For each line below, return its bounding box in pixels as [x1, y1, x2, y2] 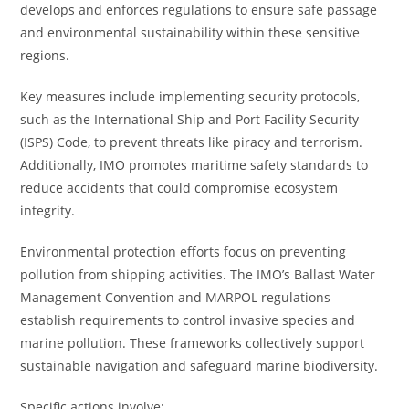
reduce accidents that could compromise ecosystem [20, 179, 339, 196]
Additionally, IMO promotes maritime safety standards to [20, 156, 369, 173]
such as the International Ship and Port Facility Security [20, 110, 360, 128]
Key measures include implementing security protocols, [20, 88, 361, 105]
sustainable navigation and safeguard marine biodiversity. [20, 357, 379, 374]
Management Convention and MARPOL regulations [20, 288, 331, 306]
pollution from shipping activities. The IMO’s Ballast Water [20, 266, 376, 283]
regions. [20, 47, 70, 64]
